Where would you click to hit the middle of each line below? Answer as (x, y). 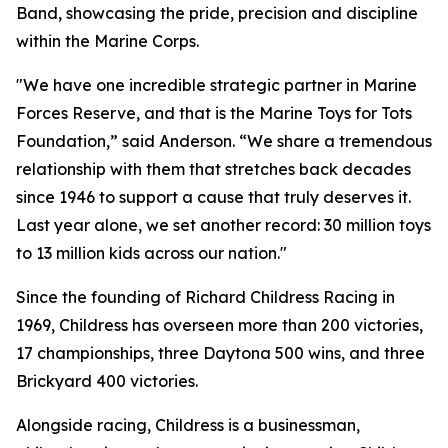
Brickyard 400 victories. (107, 381)
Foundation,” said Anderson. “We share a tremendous (224, 141)
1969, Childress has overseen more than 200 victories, (219, 325)
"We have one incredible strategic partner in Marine (216, 85)
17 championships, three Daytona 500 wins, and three (220, 353)
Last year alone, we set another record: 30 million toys (223, 225)
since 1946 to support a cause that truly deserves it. (213, 197)
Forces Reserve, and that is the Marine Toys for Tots (214, 113)
